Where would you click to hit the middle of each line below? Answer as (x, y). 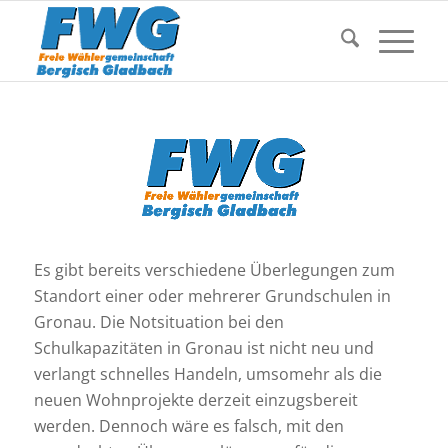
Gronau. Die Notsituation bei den (158, 321)
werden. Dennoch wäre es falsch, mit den (188, 425)
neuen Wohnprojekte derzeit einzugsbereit (195, 399)
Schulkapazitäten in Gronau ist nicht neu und (203, 347)
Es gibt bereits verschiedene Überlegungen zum (214, 269)
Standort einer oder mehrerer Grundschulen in (212, 295)
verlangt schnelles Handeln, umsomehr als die (207, 373)
